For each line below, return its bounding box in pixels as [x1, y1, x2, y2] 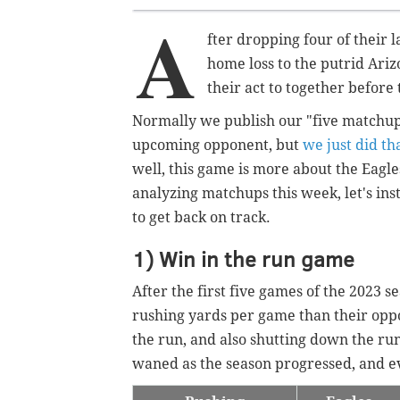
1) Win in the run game [132, 243, 354, 273]
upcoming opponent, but [132, 136, 303, 154]
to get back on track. [132, 208, 271, 226]
